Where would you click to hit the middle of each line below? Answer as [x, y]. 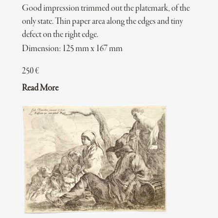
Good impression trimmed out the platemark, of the [106, 9]
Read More [40, 89]
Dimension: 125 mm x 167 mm [72, 49]
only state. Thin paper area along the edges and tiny [102, 22]
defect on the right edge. [60, 35]
